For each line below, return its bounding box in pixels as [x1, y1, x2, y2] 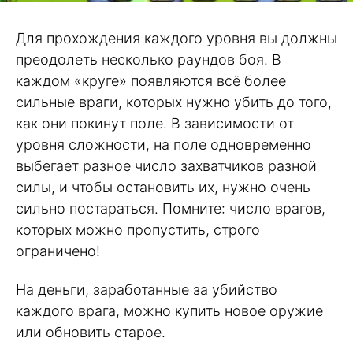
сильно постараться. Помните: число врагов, [16, 199, 325, 217]
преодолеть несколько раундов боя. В [16, 50, 281, 68]
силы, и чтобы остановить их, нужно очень [16, 178, 310, 195]
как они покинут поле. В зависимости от [16, 114, 294, 132]
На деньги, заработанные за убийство [16, 281, 277, 298]
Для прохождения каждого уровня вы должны [16, 29, 337, 46]
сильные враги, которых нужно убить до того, [16, 93, 332, 110]
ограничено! [16, 242, 100, 259]
